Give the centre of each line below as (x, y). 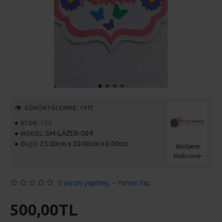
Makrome (187, 156)
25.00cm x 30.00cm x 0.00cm (84, 144)
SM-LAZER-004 (69, 133)
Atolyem (187, 146)
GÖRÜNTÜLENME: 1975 (59, 108)
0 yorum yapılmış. (84, 183)
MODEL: (32, 133)
